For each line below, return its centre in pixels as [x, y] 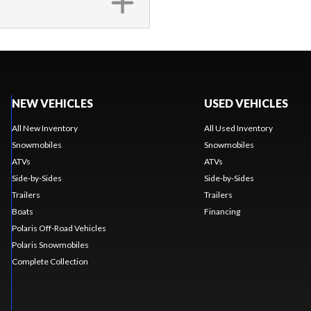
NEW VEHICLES [52, 103]
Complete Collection [50, 261]
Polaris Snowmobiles [50, 244]
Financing [222, 211]
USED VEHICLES [246, 103]
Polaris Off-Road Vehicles [59, 228]
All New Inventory [44, 128]
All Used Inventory [238, 128]
